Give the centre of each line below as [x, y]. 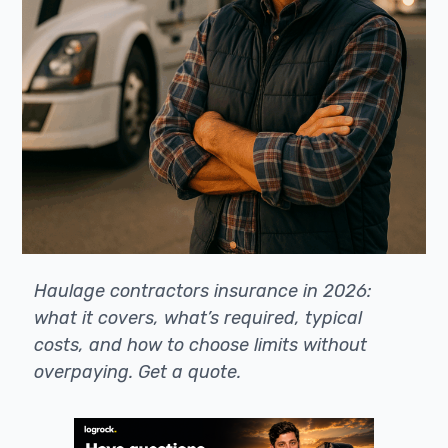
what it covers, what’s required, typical [198, 318]
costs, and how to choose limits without [201, 345]
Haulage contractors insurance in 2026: [203, 291]
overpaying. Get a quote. [138, 372]
